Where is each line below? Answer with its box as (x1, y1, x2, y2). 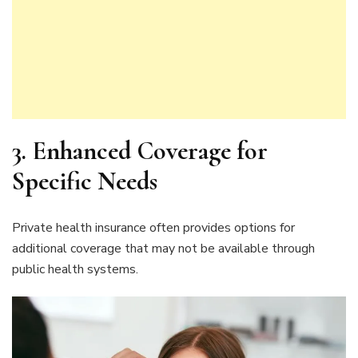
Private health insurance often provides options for (12, 219, 295, 237)
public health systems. (12, 261, 138, 279)
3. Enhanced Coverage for (12, 134, 268, 166)
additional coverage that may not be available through (12, 240, 315, 258)
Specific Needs (12, 165, 157, 197)
